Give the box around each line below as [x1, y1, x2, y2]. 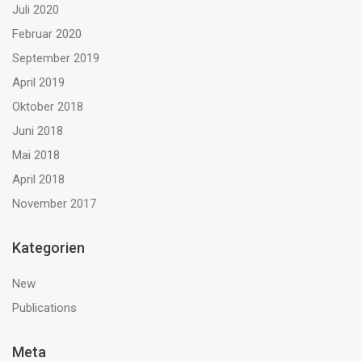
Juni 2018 [12, 124, 63, 138]
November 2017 [12, 196, 96, 211]
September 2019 [12, 51, 99, 65]
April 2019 [12, 75, 65, 90]
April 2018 [12, 172, 65, 187]
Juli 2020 [12, 2, 59, 17]
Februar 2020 [12, 27, 82, 41]
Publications [12, 301, 77, 315]
